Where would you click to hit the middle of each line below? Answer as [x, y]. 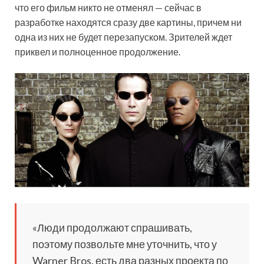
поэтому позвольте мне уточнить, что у [125, 244]
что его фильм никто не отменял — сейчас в [108, 7]
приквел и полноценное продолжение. [98, 51]
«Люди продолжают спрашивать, [112, 227]
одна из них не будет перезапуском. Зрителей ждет [123, 37]
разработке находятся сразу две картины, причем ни [128, 22]
